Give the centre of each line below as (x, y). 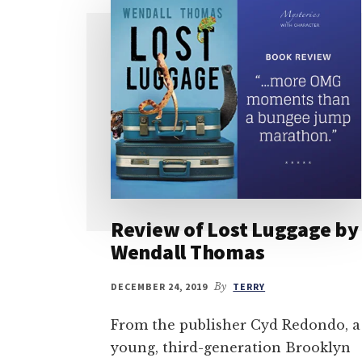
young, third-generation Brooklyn (231, 347)
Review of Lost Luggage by (235, 229)
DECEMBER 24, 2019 (160, 286)
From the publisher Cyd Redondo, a (236, 324)
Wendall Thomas (188, 251)
